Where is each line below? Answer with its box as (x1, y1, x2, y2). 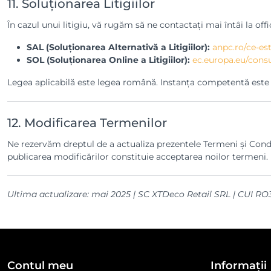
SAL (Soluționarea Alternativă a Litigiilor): (27, 42, 210, 53)
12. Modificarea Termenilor (7, 116, 167, 130)
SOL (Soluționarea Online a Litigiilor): (27, 54, 190, 65)
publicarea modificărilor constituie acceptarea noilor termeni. (7, 151, 268, 162)
